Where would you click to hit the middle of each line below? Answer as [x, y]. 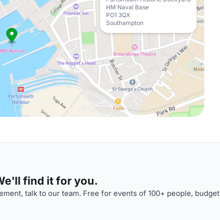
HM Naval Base [127, 7]
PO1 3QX [118, 15]
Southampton [125, 23]
